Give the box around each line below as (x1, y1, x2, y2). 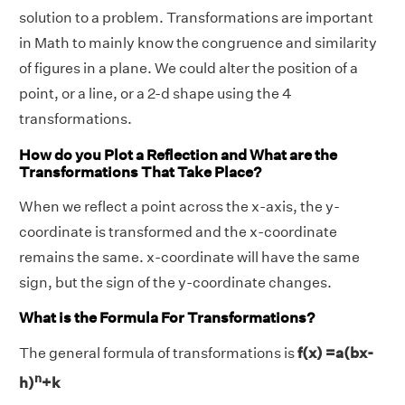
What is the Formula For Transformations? (19, 309, 315, 327)
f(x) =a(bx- (297, 344, 373, 362)
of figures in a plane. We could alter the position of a (19, 60, 358, 78)
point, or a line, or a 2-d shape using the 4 (19, 85, 292, 103)
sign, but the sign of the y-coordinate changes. (19, 273, 332, 291)
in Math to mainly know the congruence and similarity (19, 34, 377, 52)
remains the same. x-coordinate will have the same (19, 248, 360, 266)
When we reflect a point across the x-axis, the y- (19, 197, 340, 215)
